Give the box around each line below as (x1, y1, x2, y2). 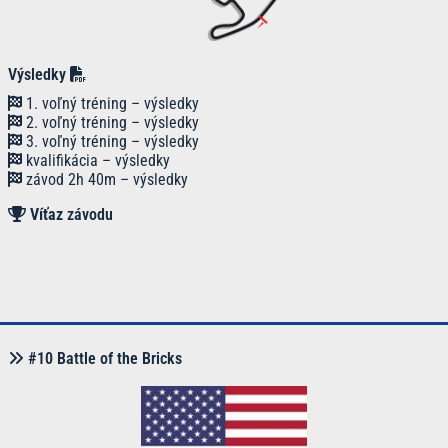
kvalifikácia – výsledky (22, 150, 170, 170)
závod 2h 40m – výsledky (22, 169, 188, 189)
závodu (67, 204, 113, 224)
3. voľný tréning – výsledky (22, 131, 199, 151)
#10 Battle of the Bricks (24, 348, 182, 368)
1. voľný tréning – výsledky (22, 93, 199, 113)
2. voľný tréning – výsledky (22, 112, 199, 132)
